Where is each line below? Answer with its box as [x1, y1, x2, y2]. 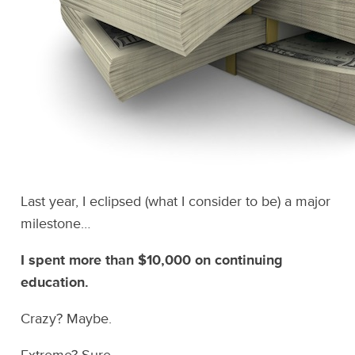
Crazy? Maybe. [21, 310, 113, 328]
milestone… [21, 215, 91, 233]
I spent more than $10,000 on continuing [21, 251, 284, 269]
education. [21, 273, 90, 292]
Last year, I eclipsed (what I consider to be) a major [21, 193, 331, 211]
